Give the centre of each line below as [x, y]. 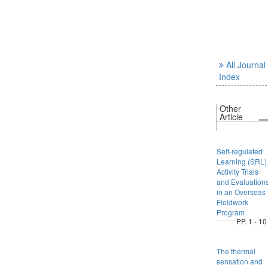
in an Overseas [241, 192]
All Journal [246, 65]
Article [231, 117]
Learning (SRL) [241, 161]
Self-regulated [239, 151]
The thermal [236, 251]
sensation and [239, 261]
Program [230, 212]
